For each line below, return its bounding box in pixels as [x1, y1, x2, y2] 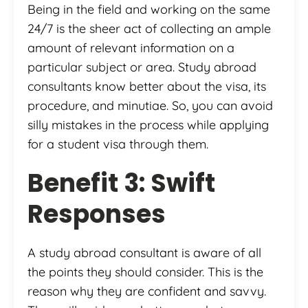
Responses [27, 196, 166, 232]
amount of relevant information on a [27, 39, 234, 56]
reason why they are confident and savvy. [27, 283, 266, 299]
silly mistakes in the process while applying [27, 116, 269, 133]
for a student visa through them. [27, 135, 208, 152]
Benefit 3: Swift [27, 165, 215, 201]
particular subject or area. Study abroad [27, 58, 256, 75]
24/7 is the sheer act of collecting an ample [27, 20, 271, 36]
